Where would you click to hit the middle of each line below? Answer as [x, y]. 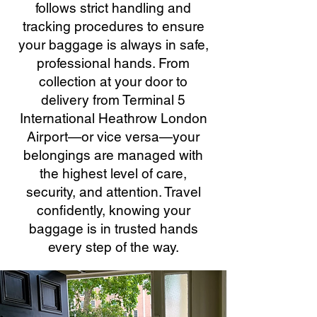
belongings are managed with [113, 155]
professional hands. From [113, 63]
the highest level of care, [113, 173]
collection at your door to [113, 81]
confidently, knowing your [113, 210]
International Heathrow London [113, 118]
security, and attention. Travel [113, 192]
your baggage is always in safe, [113, 45]
